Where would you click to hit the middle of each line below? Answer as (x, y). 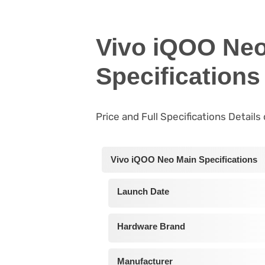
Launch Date (143, 192)
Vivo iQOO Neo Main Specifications (184, 160)
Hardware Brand (151, 227)
